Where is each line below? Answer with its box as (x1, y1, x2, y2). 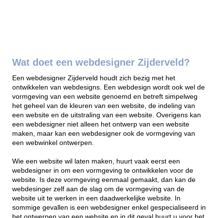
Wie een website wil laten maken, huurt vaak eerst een (12, 158, 180, 165)
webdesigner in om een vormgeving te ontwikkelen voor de (12, 167, 193, 175)
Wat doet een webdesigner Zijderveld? (12, 56, 190, 68)
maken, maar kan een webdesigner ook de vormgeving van (12, 130, 195, 138)
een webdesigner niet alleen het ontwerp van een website (12, 121, 189, 128)
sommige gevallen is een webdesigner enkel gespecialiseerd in (12, 204, 206, 212)
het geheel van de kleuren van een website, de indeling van (12, 102, 195, 110)
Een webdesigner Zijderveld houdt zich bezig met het (12, 74, 175, 82)
